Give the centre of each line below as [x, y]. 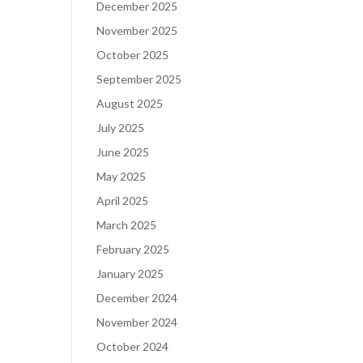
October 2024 [133, 346]
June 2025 [123, 152]
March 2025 [127, 225]
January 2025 [130, 273]
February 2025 [133, 249]
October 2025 [133, 55]
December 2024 [137, 298]
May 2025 [122, 176]
